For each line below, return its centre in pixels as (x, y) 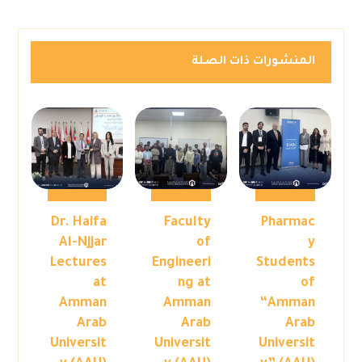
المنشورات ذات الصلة (253, 63)
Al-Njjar (83, 244)
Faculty (187, 223)
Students (285, 264)
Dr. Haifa (79, 223)
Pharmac (288, 223)
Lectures (79, 264)
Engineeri (181, 264)
